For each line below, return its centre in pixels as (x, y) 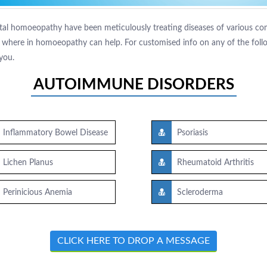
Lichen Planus (28, 163)
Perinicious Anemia (37, 193)
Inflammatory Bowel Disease (55, 133)
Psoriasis (193, 133)
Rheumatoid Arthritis (215, 163)
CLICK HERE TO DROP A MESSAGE (133, 241)
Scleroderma (200, 193)
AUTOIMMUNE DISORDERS (133, 85)
